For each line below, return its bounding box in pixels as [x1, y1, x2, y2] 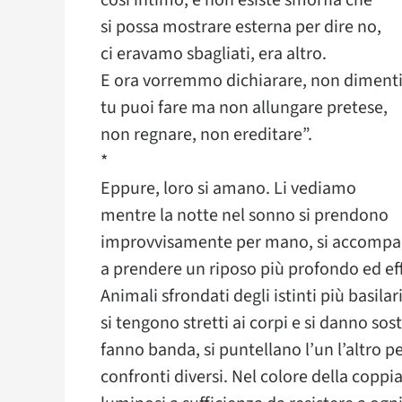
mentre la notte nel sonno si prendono [100, 203, 389, 228]
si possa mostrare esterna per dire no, [100, 14, 381, 39]
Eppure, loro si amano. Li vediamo [100, 176, 356, 201]
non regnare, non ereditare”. [100, 122, 312, 147]
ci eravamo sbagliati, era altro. [100, 41, 327, 66]
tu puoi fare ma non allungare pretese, [100, 95, 388, 120]
